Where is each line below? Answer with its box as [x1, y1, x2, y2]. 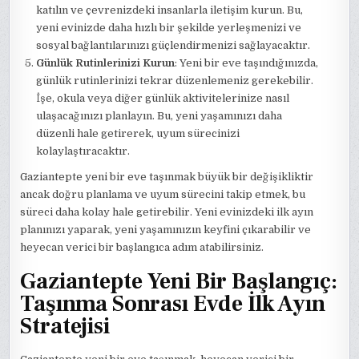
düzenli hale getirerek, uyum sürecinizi [36, 127, 240, 139]
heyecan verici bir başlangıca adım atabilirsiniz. [20, 241, 264, 253]
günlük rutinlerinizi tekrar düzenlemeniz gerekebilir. [36, 75, 314, 87]
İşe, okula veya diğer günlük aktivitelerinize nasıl [36, 92, 290, 104]
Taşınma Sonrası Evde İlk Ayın [20, 288, 326, 318]
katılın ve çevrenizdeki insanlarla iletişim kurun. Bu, [36, 4, 304, 16]
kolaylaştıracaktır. [36, 145, 131, 157]
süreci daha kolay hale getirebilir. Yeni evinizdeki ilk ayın [20, 206, 314, 218]
